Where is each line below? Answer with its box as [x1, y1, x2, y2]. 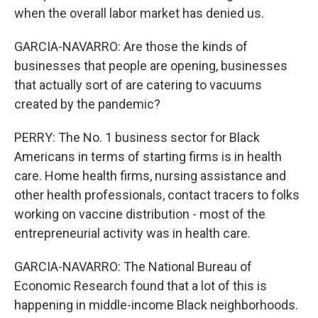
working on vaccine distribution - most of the [14, 206, 265, 221]
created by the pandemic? [14, 96, 160, 111]
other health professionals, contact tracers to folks [14, 187, 300, 202]
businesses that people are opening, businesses [14, 57, 287, 73]
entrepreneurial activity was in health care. [14, 225, 251, 241]
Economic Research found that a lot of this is [14, 278, 267, 293]
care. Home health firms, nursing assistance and [14, 168, 286, 183]
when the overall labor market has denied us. [14, 5, 264, 21]
